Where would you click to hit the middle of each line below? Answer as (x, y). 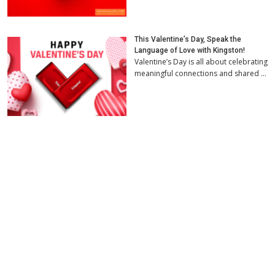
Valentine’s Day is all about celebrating (201, 62)
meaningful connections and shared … (201, 74)
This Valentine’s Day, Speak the (188, 40)
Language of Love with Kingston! (190, 51)
